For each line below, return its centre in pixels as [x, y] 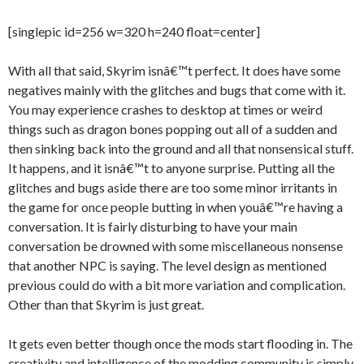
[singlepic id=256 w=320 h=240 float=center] [134, 31]
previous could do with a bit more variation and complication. [177, 285]
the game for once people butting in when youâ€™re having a [175, 207]
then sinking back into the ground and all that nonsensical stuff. [181, 148]
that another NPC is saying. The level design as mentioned [167, 265]
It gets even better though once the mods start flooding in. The [180, 343]
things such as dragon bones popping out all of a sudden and [173, 129]
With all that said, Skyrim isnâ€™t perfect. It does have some [174, 70]
